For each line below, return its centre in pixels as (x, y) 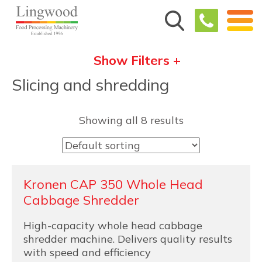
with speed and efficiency (87, 252)
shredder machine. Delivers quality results (128, 239)
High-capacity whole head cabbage (113, 225)
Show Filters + (137, 60)
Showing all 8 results (131, 120)
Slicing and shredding (90, 85)
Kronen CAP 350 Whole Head (113, 184)
